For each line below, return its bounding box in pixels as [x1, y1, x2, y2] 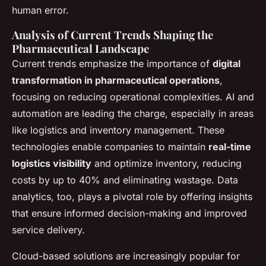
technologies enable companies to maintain [12, 141, 208, 153]
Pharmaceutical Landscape [12, 41, 149, 56]
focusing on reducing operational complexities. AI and [12, 91, 254, 103]
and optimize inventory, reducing [91, 157, 242, 169]
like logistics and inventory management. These [12, 124, 224, 136]
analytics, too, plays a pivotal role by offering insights [12, 191, 252, 202]
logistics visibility [12, 157, 91, 169]
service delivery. [12, 224, 85, 236]
